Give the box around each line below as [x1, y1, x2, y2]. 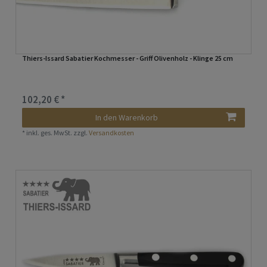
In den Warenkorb [95, 112, 158, 123]
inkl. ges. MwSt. [26, 128, 73, 138]
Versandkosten [89, 128, 135, 138]
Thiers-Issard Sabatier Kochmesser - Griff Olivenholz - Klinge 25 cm [22, 54, 234, 63]
